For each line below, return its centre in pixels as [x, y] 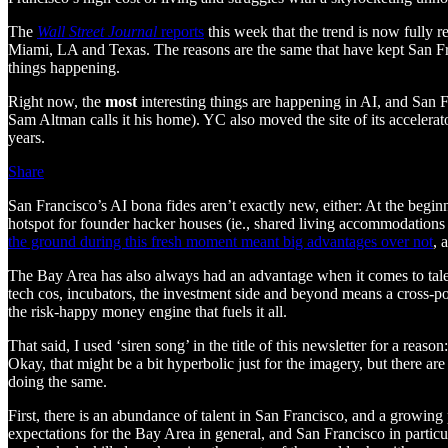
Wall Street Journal [99, 31]
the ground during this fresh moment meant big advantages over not [220, 241]
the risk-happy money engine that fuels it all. [147, 311]
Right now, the [56, 101]
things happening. [64, 67]
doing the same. [57, 381]
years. [26, 137]
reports [182, 31]
